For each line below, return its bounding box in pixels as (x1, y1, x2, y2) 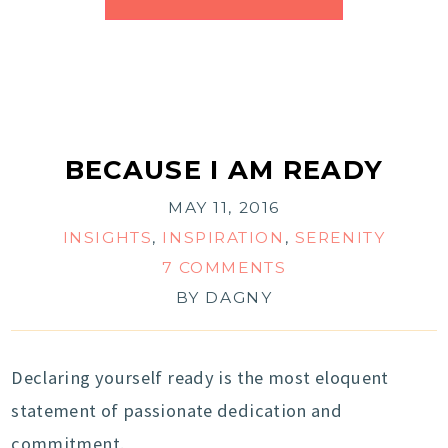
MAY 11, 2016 (168, 198, 280, 218)
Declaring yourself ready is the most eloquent (11, 366, 389, 390)
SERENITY (294, 228, 386, 248)
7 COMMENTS (161, 258, 287, 278)
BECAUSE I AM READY (64, 154, 384, 186)
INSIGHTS (62, 228, 153, 248)
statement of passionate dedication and (11, 399, 343, 423)
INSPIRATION (162, 228, 285, 248)
